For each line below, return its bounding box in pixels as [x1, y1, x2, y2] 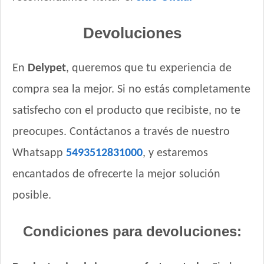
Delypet [28, 62, 66, 75]
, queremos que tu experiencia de [66, 62, 232, 75]
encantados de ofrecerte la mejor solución [12, 169, 220, 181]
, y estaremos [143, 147, 208, 160]
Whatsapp [12, 147, 66, 160]
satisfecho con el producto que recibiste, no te [12, 105, 240, 117]
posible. [12, 190, 51, 202]
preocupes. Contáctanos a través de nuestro [12, 126, 230, 138]
